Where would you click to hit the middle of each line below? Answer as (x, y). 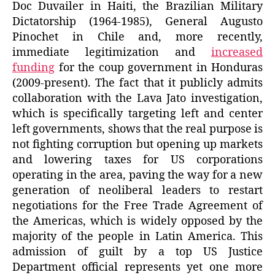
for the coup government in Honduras (159, 68)
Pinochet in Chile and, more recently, (137, 37)
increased (237, 52)
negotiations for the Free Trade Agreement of (137, 206)
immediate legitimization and (112, 52)
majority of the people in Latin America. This (137, 236)
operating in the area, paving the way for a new (137, 175)
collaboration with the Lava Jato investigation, (137, 98)
